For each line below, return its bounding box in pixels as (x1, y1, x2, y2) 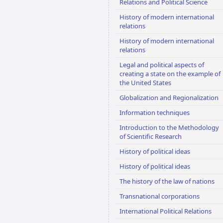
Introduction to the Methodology (119, 123, 219, 132)
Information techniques (119, 108, 190, 117)
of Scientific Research (119, 132, 182, 141)
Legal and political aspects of (119, 60, 204, 69)
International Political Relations (119, 207, 212, 216)
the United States (119, 78, 171, 87)
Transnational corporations (119, 192, 200, 201)
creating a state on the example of (119, 69, 221, 78)
